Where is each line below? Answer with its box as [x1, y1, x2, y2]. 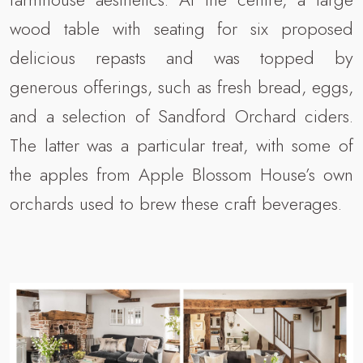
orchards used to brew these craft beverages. [10, 190, 342, 217]
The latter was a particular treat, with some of [10, 132, 353, 159]
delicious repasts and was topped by [10, 45, 353, 71]
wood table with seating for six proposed [10, 15, 353, 42]
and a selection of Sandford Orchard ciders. [10, 103, 353, 130]
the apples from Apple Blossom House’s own [10, 161, 353, 188]
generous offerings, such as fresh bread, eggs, [10, 74, 353, 100]
